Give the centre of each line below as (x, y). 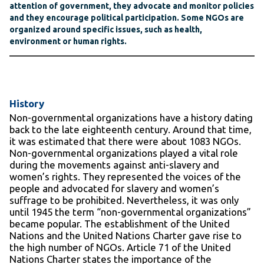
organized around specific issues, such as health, (106, 30)
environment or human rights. (68, 42)
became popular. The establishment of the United (120, 224)
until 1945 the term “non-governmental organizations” (130, 212)
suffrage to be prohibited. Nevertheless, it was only (124, 200)
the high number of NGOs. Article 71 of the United (120, 247)
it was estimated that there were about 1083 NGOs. (125, 141)
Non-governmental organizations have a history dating (131, 118)
